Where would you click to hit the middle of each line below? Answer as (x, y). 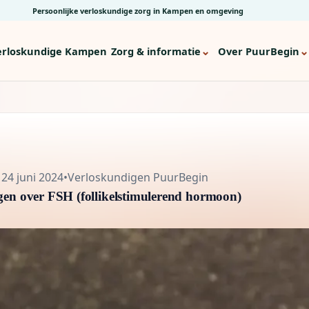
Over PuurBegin (259, 51)
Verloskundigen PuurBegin (138, 177)
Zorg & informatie (156, 51)
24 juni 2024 (32, 177)
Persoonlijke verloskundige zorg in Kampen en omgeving (138, 10)
